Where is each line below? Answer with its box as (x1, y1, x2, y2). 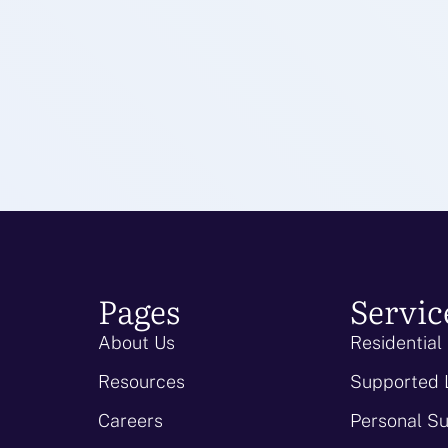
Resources (97, 371, 185, 392)
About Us (97, 332, 175, 353)
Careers (97, 410, 163, 431)
